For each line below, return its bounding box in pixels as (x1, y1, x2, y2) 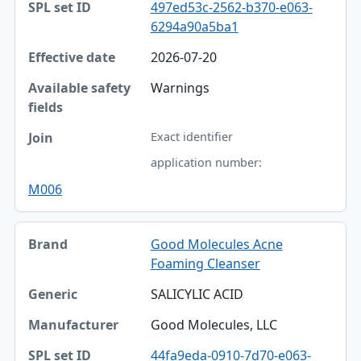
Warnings (150, 78, 210, 97)
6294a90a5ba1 (150, 17, 239, 35)
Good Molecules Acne (150, 234, 283, 253)
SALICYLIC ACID (150, 284, 243, 303)
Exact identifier (150, 128, 233, 144)
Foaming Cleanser (150, 254, 260, 272)
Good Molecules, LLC (150, 315, 277, 334)
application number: (150, 154, 262, 170)
